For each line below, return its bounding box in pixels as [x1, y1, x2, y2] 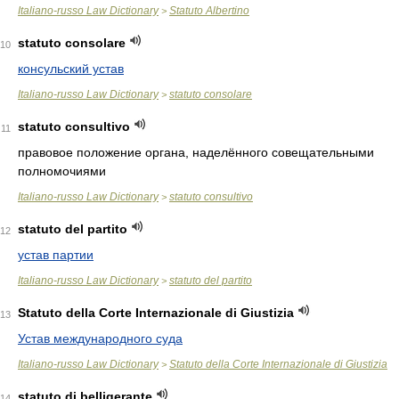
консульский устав [18, 61, 124, 76]
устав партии [18, 248, 94, 262]
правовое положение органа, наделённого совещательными [18, 145, 374, 159]
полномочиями [18, 164, 106, 178]
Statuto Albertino [169, 4, 249, 17]
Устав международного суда [18, 331, 183, 346]
